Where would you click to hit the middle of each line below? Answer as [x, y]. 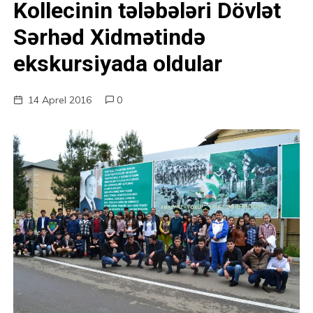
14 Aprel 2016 [60, 100]
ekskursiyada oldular [118, 64]
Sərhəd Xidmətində [110, 37]
